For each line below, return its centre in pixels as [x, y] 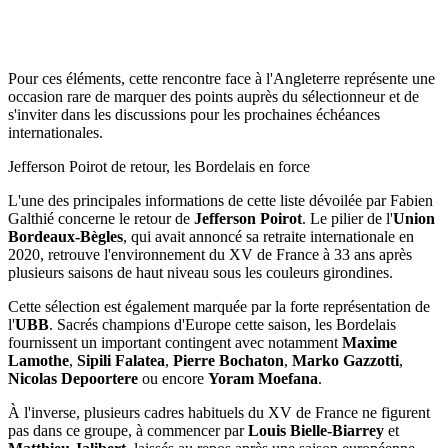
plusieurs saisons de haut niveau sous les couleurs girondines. [200, 272]
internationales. [55, 132]
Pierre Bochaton [228, 360]
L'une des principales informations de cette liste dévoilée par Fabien [220, 200]
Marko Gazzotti [345, 360]
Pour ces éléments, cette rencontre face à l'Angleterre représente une [221, 78]
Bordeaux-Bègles [65, 236]
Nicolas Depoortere [73, 378]
